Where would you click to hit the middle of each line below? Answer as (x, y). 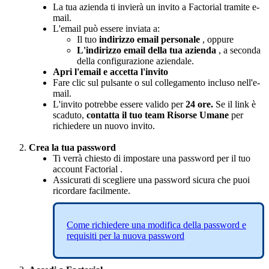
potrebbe (101, 104)
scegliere (119, 180)
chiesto (98, 159)
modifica (164, 225)
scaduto (67, 115)
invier (128, 7)
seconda (245, 50)
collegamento (180, 83)
